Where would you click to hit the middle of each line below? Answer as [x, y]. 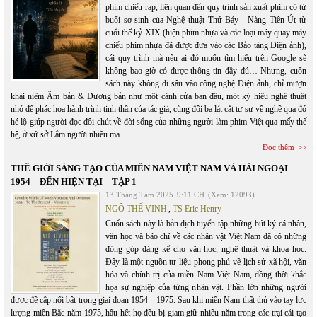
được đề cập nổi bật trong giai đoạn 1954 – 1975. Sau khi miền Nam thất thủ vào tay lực [158, 300]
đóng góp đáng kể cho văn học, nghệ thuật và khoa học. [206, 249]
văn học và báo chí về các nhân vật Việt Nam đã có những [206, 237]
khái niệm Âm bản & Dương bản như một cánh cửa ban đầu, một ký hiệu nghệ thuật [158, 97]
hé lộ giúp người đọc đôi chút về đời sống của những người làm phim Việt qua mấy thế [158, 122]
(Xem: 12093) [231, 195]
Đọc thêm [278, 148]
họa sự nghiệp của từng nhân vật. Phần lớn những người [206, 288]
